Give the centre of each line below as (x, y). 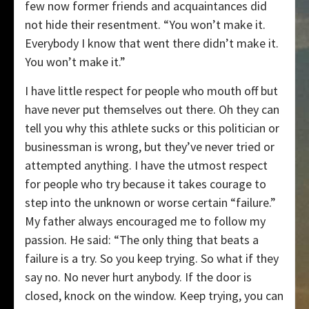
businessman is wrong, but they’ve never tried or (150, 147)
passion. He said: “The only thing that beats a (142, 240)
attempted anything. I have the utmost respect (146, 166)
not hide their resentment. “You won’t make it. (145, 25)
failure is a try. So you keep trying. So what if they (152, 259)
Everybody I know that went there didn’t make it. (152, 43)
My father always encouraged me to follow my (145, 221)
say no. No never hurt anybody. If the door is (138, 277)
